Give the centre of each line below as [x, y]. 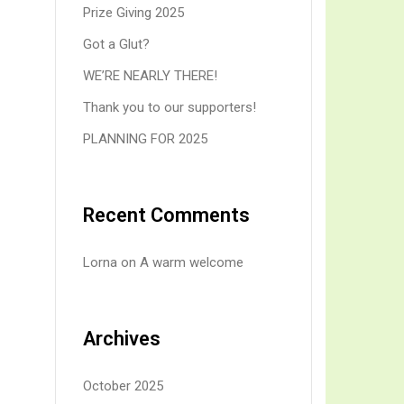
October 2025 [123, 386]
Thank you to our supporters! [170, 108]
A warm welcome [192, 263]
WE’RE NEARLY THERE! [150, 76]
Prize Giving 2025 [133, 13]
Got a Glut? [116, 45]
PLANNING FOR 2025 [145, 139]
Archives [122, 339]
